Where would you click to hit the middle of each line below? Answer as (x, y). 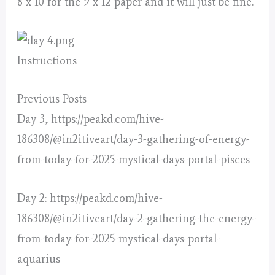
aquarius (39, 259)
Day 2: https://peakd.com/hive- (90, 198)
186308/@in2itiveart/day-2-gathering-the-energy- (137, 218)
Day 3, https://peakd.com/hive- (91, 119)
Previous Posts (52, 99)
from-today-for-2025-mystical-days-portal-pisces (134, 160)
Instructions (47, 61)
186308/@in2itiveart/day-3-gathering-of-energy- (134, 140)
